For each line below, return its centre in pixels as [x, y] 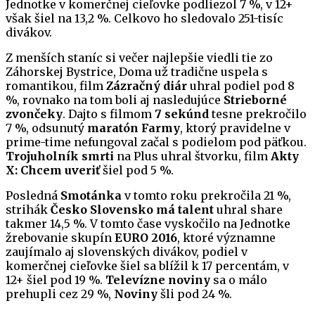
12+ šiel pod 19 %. [56, 280]
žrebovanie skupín [60, 238]
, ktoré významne [226, 238]
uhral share [248, 210]
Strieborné [255, 100]
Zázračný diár [147, 86]
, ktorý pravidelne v [235, 128]
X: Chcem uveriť [53, 171]
